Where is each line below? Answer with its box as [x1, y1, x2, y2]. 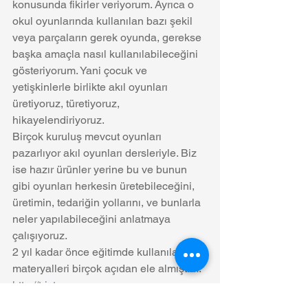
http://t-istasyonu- [12, 278, 95, 291]
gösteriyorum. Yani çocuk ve [12, 63, 150, 77]
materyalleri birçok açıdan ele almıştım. [12, 261, 206, 275]
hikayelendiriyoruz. [12, 113, 107, 126]
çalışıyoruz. [12, 228, 72, 242]
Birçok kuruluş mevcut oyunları [12, 129, 164, 143]
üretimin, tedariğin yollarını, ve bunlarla [12, 195, 203, 209]
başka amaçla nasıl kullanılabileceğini [12, 47, 201, 60]
